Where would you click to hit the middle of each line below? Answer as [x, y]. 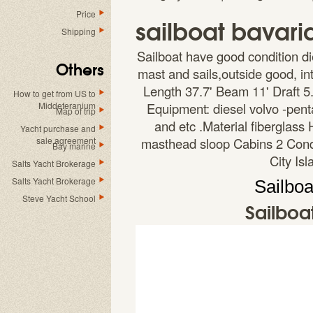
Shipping [79, 31]
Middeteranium [67, 105]
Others [80, 68]
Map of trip [76, 111]
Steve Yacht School [59, 198]
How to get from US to [54, 93]
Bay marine [74, 146]
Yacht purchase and [58, 128]
